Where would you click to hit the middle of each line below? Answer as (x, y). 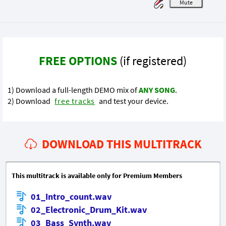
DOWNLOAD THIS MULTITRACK (122, 144)
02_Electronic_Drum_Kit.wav (89, 210)
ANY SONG (157, 90)
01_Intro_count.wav (71, 197)
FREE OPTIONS (78, 61)
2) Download (30, 101)
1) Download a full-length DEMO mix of (73, 90)
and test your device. (133, 101)
